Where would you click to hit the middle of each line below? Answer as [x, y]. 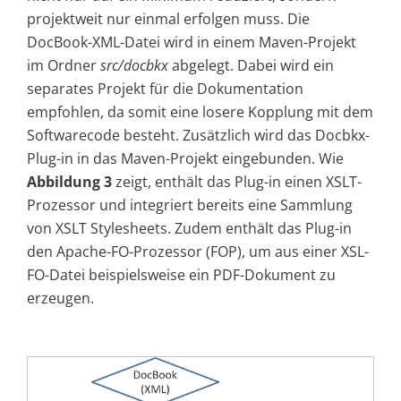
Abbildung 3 [69, 182]
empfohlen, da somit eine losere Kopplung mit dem [200, 112]
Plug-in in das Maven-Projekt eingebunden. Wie [185, 159]
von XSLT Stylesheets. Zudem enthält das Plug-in [189, 229]
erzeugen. [60, 299]
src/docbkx [134, 66]
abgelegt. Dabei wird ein [251, 66]
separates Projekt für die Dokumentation [165, 89]
